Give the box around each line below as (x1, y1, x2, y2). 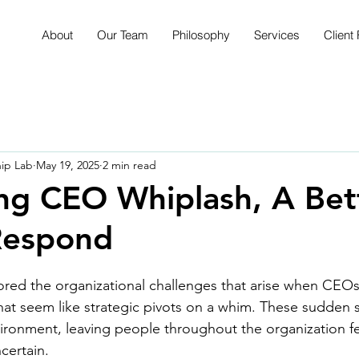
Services (254, 27, 300, 42)
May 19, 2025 (36, 157, 99, 172)
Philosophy (172, 27, 230, 42)
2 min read (103, 157, 156, 172)
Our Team (97, 27, 148, 42)
